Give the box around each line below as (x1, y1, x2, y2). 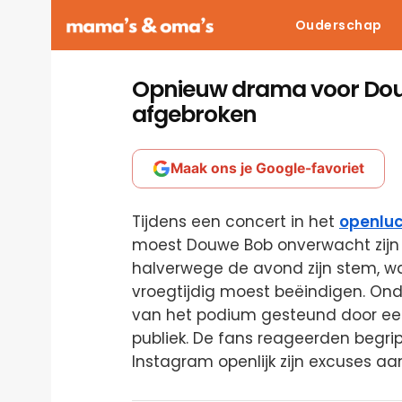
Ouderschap (294, 16, 382, 34)
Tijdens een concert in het (132, 211, 339, 232)
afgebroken (132, 99, 257, 130)
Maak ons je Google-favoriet (170, 160, 364, 177)
